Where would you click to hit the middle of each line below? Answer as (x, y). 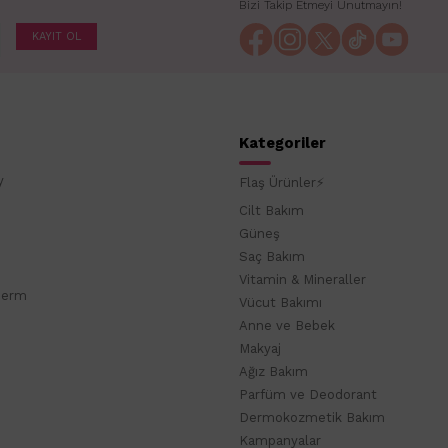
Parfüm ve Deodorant (308, 395)
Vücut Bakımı (280, 303)
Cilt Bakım (271, 211)
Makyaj (260, 349)
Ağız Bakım (273, 372)
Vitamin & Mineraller (302, 280)
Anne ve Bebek (287, 326)
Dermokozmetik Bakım (312, 418)
